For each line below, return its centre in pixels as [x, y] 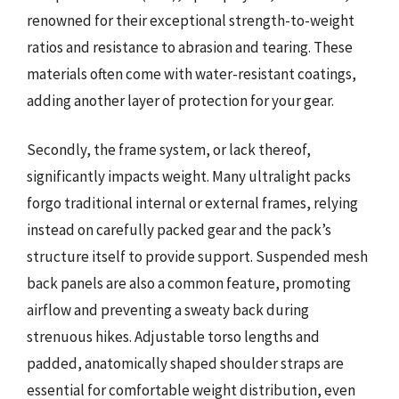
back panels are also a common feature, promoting [189, 283]
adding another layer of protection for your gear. [180, 100]
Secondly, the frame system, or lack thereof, [169, 150]
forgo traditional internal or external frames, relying [192, 203]
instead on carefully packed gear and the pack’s [179, 230]
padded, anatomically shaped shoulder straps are [185, 363]
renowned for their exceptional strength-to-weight [191, 20]
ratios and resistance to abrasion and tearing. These [190, 47]
